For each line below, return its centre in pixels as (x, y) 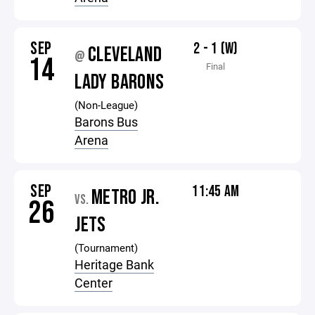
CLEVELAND (125, 55)
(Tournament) (107, 247)
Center (94, 283)
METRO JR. (126, 198)
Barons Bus (107, 122)
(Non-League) (107, 105)
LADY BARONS (120, 82)
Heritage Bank (115, 264)
